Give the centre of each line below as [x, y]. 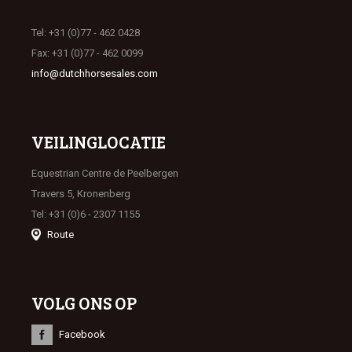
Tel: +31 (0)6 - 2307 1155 [86, 214]
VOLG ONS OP [84, 302]
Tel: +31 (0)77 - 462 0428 [86, 33]
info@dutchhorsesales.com [95, 73]
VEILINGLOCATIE [99, 141]
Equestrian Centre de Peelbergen [105, 173]
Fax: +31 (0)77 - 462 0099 [87, 53]
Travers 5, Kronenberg [81, 194]
